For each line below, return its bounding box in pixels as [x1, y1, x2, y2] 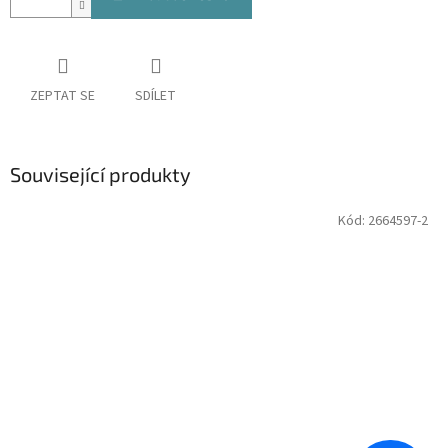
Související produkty [10, 162, 191, 187]
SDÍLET [135, 86, 176, 107]
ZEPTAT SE [30, 86, 95, 107]
